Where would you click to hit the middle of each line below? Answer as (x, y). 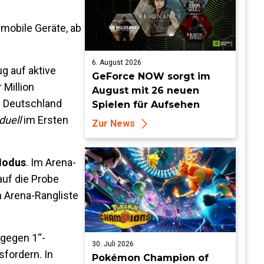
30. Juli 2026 (113, 244)
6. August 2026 (117, 62)
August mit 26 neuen (146, 90)
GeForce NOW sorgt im (151, 76)
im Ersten (45, 120)
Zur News (113, 123)
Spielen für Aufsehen (146, 105)
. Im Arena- (51, 162)
